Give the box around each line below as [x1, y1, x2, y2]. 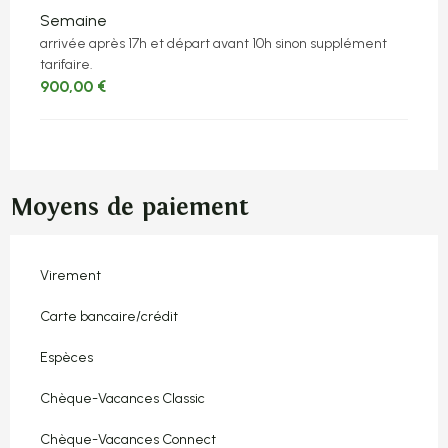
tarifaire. [40, 55, 93, 73]
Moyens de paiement [10, 192, 249, 222]
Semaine [40, 10, 107, 30]
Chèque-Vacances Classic [40, 389, 205, 407]
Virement [40, 266, 101, 284]
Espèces [40, 348, 93, 366]
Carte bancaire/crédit [40, 307, 178, 325]
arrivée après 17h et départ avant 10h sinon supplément [40, 34, 387, 52]
